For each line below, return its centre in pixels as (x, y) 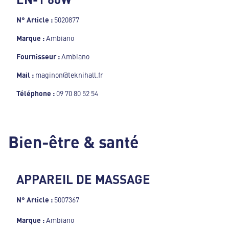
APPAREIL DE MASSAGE (83, 179)
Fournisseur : (39, 56)
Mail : (26, 75)
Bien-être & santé (74, 141)
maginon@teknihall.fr (69, 75)
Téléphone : (36, 93)
